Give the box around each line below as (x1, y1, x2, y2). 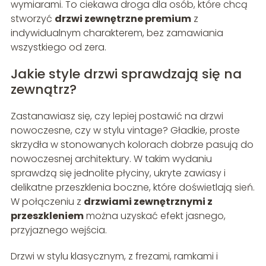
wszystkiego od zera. (10, 40, 106, 54)
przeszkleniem (10, 208, 84, 223)
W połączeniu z (10, 194, 84, 208)
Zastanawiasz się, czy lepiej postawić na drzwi (10, 109, 223, 123)
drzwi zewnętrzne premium (54, 11, 191, 26)
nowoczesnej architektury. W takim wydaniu (10, 151, 212, 166)
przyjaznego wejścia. (10, 223, 107, 237)
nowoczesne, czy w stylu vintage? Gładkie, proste (10, 123, 240, 137)
